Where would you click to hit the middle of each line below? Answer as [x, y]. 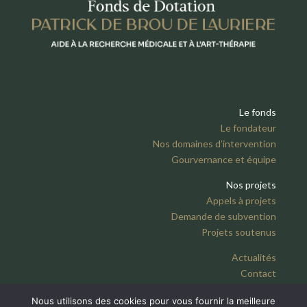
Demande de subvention [224, 216]
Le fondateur [249, 127]
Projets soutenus [239, 232]
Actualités [254, 257]
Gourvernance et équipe [224, 159]
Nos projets [251, 184]
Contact [259, 273]
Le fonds [258, 112]
